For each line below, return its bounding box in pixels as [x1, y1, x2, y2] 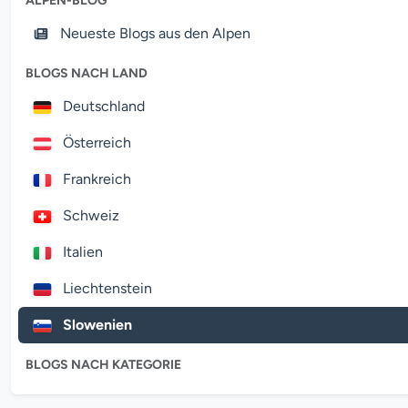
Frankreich [59, 170, 131, 188]
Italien [59, 243, 103, 260]
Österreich [59, 134, 131, 151]
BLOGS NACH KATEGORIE [25, 357, 181, 372]
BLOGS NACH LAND [25, 66, 148, 81]
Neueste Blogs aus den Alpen [56, 25, 250, 42]
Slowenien [59, 316, 132, 333]
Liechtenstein [59, 280, 152, 297]
